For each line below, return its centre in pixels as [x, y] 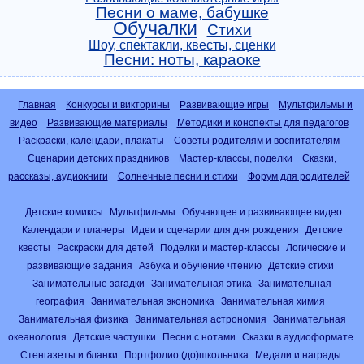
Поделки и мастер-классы [219, 247]
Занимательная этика [201, 283]
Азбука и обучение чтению [200, 265]
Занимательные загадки [89, 283]
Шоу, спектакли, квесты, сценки [182, 45]
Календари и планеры [73, 230]
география [60, 301]
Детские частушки [114, 337]
